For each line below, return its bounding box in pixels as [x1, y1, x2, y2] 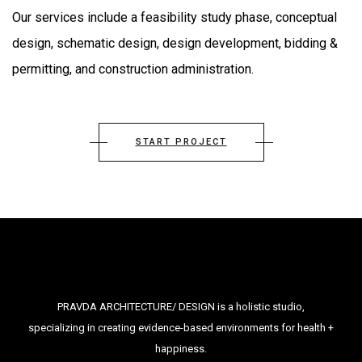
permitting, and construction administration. [12, 61, 254, 77]
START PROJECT [135, 137, 227, 147]
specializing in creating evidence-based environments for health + [28, 322, 334, 334]
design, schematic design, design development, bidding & [12, 36, 338, 51]
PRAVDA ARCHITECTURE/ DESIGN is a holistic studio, [57, 301, 305, 313]
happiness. [155, 343, 207, 355]
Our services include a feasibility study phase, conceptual [12, 10, 337, 25]
